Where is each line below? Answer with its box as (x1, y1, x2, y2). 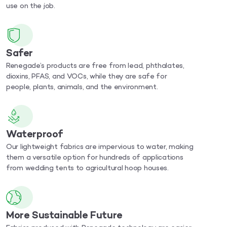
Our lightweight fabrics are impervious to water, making (6, 142, 194, 153)
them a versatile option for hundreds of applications (6, 153, 183, 163)
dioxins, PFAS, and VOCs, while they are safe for (6, 72, 167, 82)
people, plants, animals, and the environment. (6, 83, 158, 93)
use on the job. (6, 2, 55, 12)
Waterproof (6, 128, 63, 142)
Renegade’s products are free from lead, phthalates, (6, 61, 184, 71)
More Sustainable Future (6, 209, 123, 223)
